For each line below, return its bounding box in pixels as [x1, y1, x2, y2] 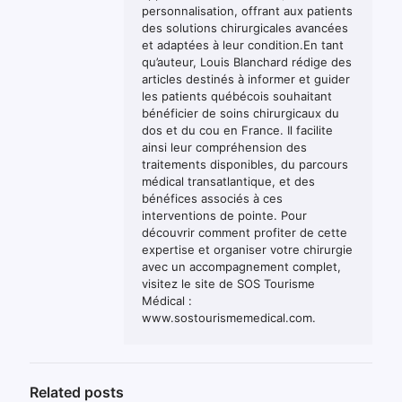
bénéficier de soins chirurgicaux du [142, 105, 339, 120]
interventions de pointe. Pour [142, 207, 307, 223]
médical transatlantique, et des [142, 173, 315, 188]
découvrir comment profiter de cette [142, 224, 347, 240]
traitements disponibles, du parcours [142, 156, 348, 171]
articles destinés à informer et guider [142, 71, 350, 86]
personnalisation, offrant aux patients [142, 3, 353, 18]
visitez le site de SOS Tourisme [142, 275, 315, 291]
